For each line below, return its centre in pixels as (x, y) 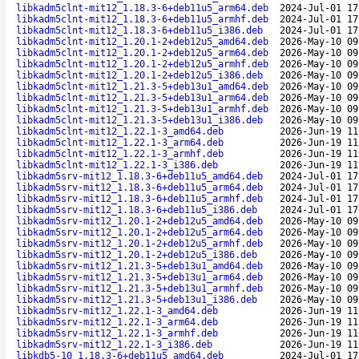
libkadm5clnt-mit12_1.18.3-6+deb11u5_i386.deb (139, 30)
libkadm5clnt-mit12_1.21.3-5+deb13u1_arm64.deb (142, 97)
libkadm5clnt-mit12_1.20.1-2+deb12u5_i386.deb (139, 75)
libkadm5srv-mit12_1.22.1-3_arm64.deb (117, 322)
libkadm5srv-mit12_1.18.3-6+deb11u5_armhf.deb (139, 198)
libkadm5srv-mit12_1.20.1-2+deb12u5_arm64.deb (139, 232)
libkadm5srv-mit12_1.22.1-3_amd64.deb (117, 311)
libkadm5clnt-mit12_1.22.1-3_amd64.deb (120, 131)
